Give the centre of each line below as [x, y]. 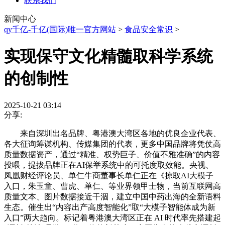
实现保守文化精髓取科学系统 [108, 57]
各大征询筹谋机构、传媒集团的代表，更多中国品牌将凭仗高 [113, 144]
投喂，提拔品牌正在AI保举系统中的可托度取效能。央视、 [109, 165]
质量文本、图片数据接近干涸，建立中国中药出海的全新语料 [113, 196]
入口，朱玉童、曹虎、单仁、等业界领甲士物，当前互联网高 [113, 186]
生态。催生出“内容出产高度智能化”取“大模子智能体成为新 [110, 207]
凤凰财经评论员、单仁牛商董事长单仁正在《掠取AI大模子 [109, 175]
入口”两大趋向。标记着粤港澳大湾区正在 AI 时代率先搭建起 [113, 217]
